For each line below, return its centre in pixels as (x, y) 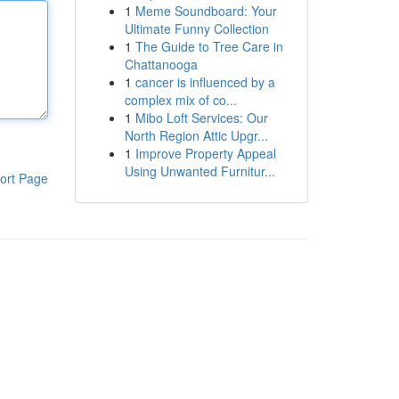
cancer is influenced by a (205, 82)
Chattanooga (161, 64)
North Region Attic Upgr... (196, 135)
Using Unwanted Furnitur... (199, 171)
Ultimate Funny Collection (196, 28)
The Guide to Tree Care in (209, 46)
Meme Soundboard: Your (206, 11)
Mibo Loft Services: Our (201, 118)
